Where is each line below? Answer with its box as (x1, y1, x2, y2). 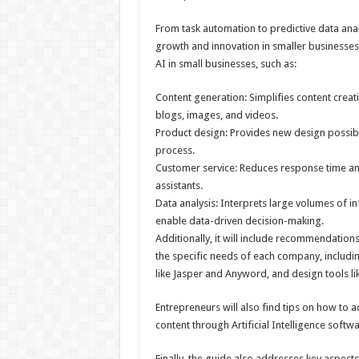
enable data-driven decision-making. (155, 215, 324, 227)
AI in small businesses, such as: (155, 58, 296, 70)
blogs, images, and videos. (155, 109, 278, 121)
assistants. (155, 179, 203, 192)
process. (155, 144, 195, 156)
